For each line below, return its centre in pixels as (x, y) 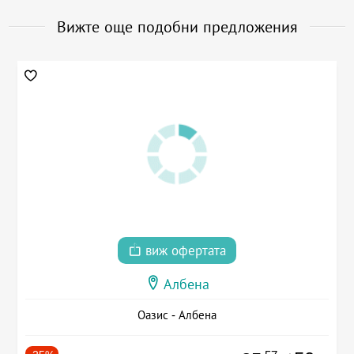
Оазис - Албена (177, 314)
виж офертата (184, 250)
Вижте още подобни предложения (177, 27)
